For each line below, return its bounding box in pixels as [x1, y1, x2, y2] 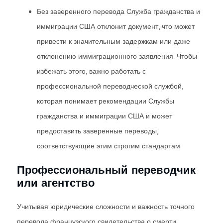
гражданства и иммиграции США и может [37, 111, 172, 120]
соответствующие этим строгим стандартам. [37, 141, 182, 150]
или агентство [17, 176, 95, 190]
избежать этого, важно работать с [37, 67, 146, 76]
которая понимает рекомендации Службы [37, 97, 174, 106]
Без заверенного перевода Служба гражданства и [37, 7, 200, 16]
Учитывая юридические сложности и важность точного [17, 202, 195, 211]
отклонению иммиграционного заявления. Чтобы [37, 52, 197, 61]
